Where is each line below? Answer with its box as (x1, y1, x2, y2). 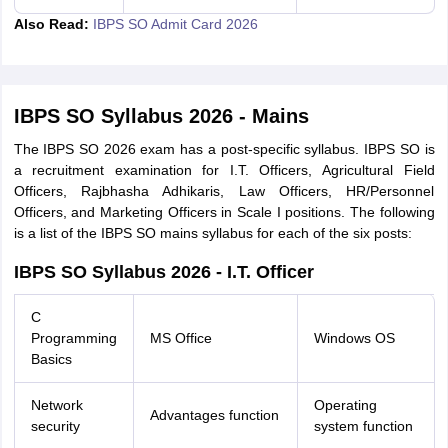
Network (30, 397, 83, 413)
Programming (30, 330, 117, 346)
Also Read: (13, 16, 93, 32)
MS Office (149, 330, 212, 346)
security (30, 418, 80, 434)
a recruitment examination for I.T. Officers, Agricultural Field (13, 162, 435, 178)
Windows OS (313, 330, 395, 346)
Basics (30, 351, 72, 367)
